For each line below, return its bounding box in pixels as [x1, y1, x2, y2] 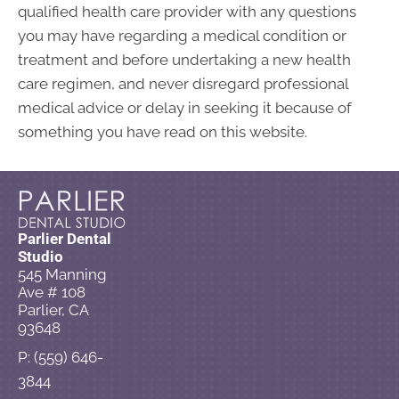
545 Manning [18, 265, 107, 284]
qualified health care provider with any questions [18, 2, 356, 20]
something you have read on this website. [18, 122, 307, 141]
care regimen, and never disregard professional [18, 74, 348, 93]
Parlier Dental [18, 230, 111, 248]
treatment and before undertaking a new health [18, 50, 351, 69]
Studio [18, 248, 63, 266]
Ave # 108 [18, 283, 85, 302]
